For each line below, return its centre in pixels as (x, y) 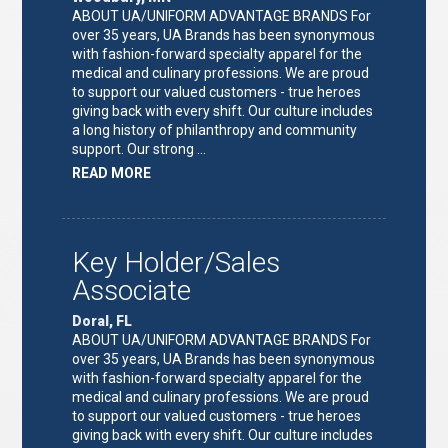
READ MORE (112, 172)
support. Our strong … (139, 148)
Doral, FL (102, 320)
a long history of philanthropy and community (215, 129)
